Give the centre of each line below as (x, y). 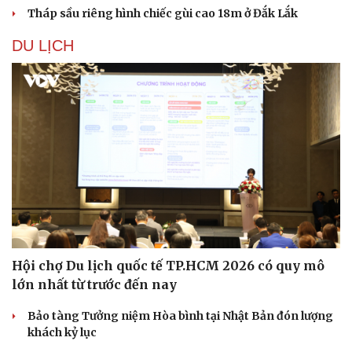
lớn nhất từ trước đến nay (94, 284)
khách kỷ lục (62, 332)
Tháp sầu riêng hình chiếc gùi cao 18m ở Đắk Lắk (163, 14)
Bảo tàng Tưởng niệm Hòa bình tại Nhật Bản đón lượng (180, 315)
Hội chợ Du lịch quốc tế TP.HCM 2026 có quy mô (168, 265)
